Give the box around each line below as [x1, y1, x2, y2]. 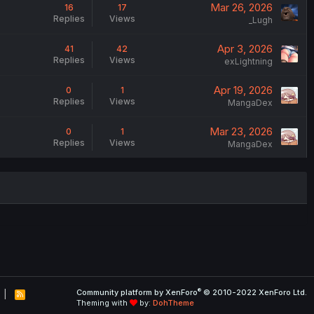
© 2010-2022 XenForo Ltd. [203, 287, 307, 297]
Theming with [76, 298, 130, 308]
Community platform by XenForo [76, 287, 198, 297]
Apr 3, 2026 [217, 41, 273, 55]
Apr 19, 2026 [213, 83, 273, 97]
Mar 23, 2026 [209, 124, 273, 138]
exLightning [224, 55, 273, 67]
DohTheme [153, 298, 194, 308]
